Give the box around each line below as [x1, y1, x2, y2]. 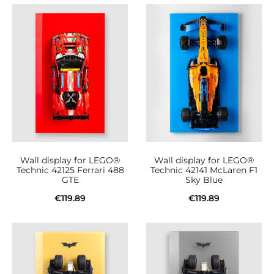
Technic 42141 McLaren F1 [150, 165, 257, 176]
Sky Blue [185, 174, 223, 186]
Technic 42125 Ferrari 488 [16, 165, 124, 176]
